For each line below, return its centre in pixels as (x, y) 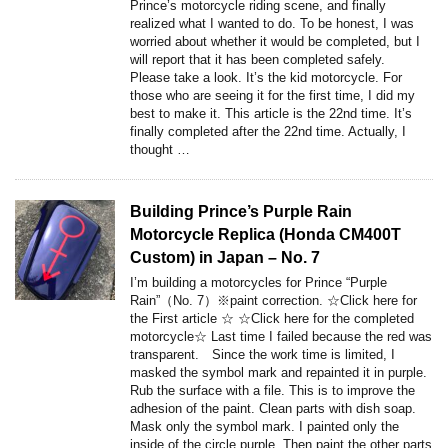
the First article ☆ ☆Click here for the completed (272, 318)
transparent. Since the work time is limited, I (262, 354)
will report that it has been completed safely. (261, 59)
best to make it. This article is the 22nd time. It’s (271, 113)
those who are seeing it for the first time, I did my (272, 95)
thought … (160, 149)
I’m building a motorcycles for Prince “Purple (258, 282)
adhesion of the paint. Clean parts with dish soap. (273, 408)
